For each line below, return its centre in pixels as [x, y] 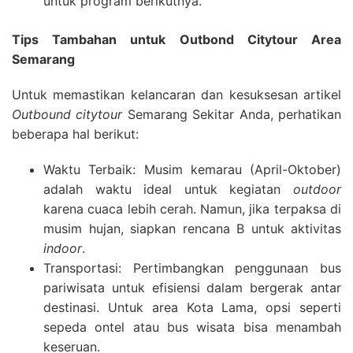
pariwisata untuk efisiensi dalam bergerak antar [192, 288]
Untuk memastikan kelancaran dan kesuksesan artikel [176, 95]
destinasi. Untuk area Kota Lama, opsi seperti [192, 307]
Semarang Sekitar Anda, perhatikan [232, 114]
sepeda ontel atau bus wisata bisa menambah [192, 327]
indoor [63, 248]
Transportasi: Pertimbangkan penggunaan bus [192, 268]
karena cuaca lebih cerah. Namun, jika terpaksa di [192, 209]
